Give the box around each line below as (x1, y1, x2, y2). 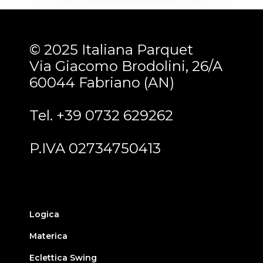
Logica (29, 209, 60, 220)
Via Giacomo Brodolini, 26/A (29, 58, 223, 75)
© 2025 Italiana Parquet (29, 41, 194, 58)
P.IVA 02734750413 (29, 140, 161, 157)
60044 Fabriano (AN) (29, 74, 175, 91)
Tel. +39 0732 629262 (29, 107, 174, 124)
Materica (29, 231, 68, 241)
